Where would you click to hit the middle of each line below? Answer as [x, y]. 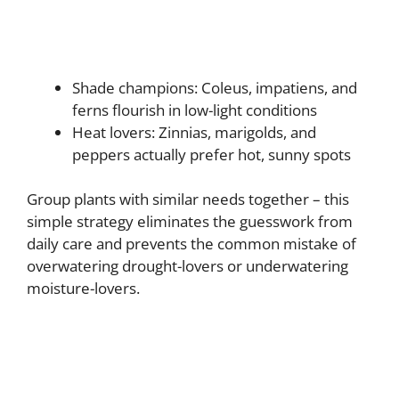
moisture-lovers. [83, 289]
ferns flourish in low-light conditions [195, 110]
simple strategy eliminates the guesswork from [190, 222]
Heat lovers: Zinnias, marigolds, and [194, 132]
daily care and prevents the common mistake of [191, 244]
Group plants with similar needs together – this [188, 199]
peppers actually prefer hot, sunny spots [212, 154]
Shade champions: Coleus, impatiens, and [215, 87]
